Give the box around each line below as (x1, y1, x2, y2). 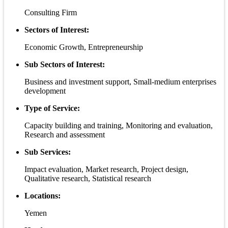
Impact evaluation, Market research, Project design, (24, 165, 188, 174)
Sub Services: (24, 148, 71, 157)
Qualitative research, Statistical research (24, 174, 151, 183)
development (24, 87, 66, 96)
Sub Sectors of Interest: (24, 60, 105, 69)
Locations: (24, 191, 61, 201)
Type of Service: (24, 104, 80, 113)
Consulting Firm (24, 8, 77, 17)
